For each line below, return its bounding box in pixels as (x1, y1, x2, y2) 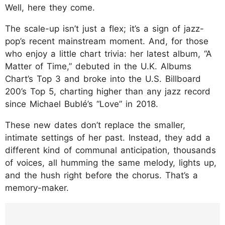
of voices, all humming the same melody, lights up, (5, 158, 216, 168)
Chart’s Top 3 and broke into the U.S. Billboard (5, 74, 201, 84)
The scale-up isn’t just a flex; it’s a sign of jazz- (5, 24, 204, 34)
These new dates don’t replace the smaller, (5, 120, 185, 131)
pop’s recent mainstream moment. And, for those (5, 36, 208, 47)
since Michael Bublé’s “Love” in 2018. (5, 99, 158, 109)
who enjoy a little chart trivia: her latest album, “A (5, 49, 212, 59)
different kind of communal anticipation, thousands (5, 145, 216, 156)
